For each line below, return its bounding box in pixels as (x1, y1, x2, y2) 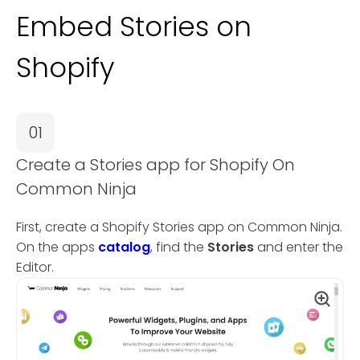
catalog (98, 238, 150, 256)
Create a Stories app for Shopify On (16, 153, 295, 176)
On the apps (16, 238, 98, 256)
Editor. (16, 258, 54, 276)
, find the (150, 238, 207, 256)
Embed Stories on (16, 7, 252, 46)
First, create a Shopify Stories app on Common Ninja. (16, 218, 342, 236)
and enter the (254, 238, 343, 256)
